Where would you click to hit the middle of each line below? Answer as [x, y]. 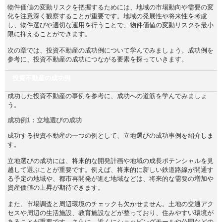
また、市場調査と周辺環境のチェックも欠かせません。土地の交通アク [111, 204]
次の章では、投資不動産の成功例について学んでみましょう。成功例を [111, 50]
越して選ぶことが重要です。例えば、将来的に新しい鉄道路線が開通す [111, 169]
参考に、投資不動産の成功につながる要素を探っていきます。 [98, 59]
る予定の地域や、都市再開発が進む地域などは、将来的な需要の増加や [111, 178]
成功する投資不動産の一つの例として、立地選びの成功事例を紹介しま [111, 135]
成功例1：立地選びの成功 [45, 120]
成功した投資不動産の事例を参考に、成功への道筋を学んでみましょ [107, 96]
